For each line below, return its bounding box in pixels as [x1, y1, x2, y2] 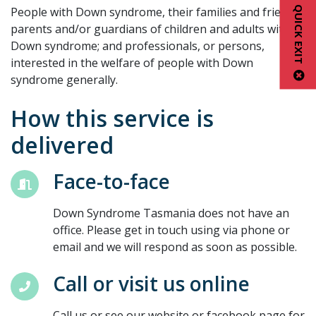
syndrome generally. [11, 71, 118, 87]
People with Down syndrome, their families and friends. [11, 4, 302, 20]
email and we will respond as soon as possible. [53, 238, 297, 255]
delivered [11, 129, 114, 160]
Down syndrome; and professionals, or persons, [11, 37, 265, 54]
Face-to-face [53, 167, 170, 195]
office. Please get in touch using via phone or [53, 221, 290, 238]
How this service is [11, 102, 214, 133]
